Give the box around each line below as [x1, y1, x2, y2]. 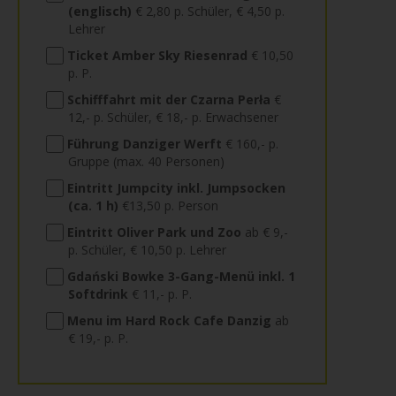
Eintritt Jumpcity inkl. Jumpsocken [67, 179, 286, 196]
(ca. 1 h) [68, 197, 118, 214]
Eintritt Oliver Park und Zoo [67, 224, 241, 240]
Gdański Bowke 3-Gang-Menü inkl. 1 [67, 268, 295, 285]
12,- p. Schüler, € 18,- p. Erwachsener [68, 109, 278, 126]
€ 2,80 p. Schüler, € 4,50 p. [132, 3, 285, 19]
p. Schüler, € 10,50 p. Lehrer [68, 241, 226, 258]
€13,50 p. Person [118, 197, 218, 214]
